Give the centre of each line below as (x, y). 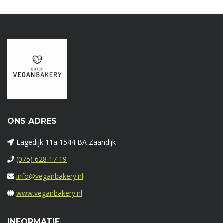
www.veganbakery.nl (49, 193)
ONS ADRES (32, 121)
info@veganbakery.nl (50, 176)
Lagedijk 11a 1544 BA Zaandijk (65, 142)
